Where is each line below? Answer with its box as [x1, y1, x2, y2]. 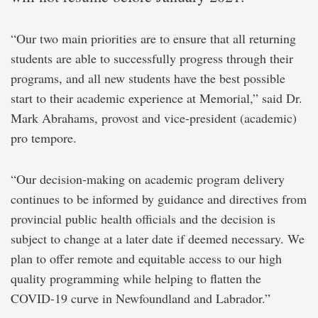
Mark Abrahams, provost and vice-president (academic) [11, 109, 297, 126]
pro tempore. [11, 129, 77, 146]
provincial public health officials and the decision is [11, 210, 275, 227]
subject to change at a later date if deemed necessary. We [11, 230, 305, 247]
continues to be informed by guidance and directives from [11, 190, 307, 207]
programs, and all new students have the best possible [11, 70, 285, 87]
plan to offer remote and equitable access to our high [11, 250, 282, 267]
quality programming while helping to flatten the [11, 270, 261, 287]
